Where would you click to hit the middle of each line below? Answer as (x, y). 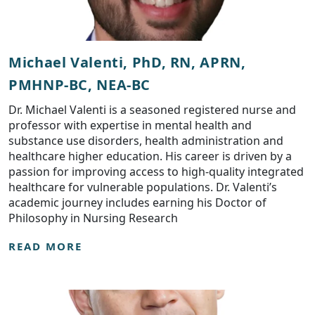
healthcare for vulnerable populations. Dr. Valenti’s (143, 187)
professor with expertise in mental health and (130, 125)
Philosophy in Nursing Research (93, 218)
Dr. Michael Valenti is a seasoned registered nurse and (152, 110)
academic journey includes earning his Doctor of (137, 202)
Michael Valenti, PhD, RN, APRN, (127, 62)
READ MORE (45, 246)
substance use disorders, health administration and (146, 141)
